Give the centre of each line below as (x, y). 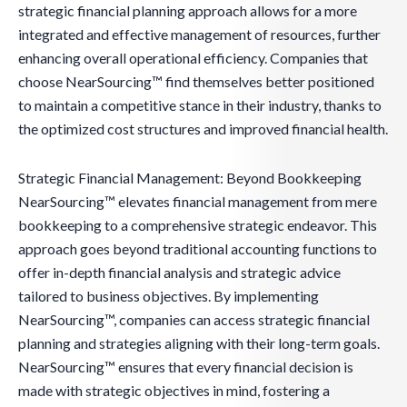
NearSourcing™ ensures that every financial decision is (186, 367)
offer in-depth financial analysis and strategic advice (179, 273)
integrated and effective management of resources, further (199, 35)
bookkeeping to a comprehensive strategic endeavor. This (198, 225)
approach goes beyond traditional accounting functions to (198, 249)
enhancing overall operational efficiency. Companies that (193, 58)
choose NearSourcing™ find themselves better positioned (196, 82)
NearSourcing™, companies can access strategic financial (194, 320)
